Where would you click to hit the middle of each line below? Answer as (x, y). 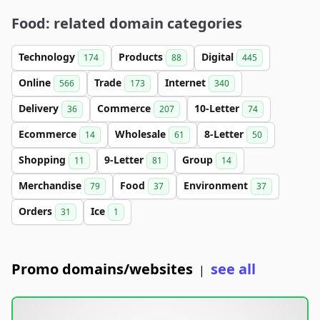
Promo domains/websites (102, 269)
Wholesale (142, 134)
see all (233, 269)
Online (36, 82)
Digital (219, 57)
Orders (37, 211)
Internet (187, 82)
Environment (217, 185)
